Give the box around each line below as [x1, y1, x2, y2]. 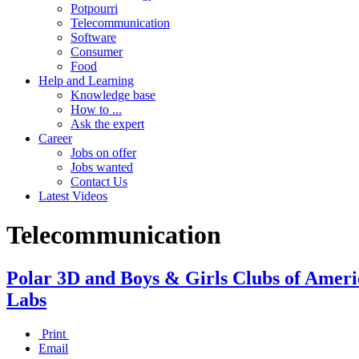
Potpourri [71, 2, 118, 15]
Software [71, 30, 116, 44]
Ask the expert [71, 117, 144, 131]
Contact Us [71, 175, 127, 188]
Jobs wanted [71, 160, 133, 174]
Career [38, 131, 72, 145]
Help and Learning [38, 74, 134, 87]
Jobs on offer [71, 146, 136, 159]
